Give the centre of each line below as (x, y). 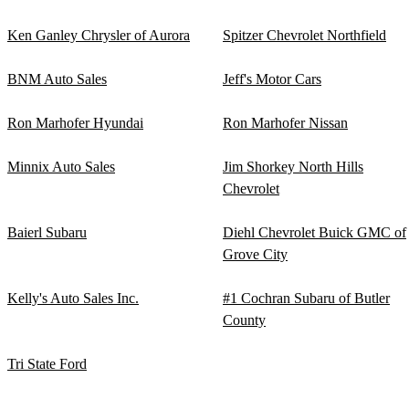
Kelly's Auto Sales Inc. (73, 298)
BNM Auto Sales (57, 79)
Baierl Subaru (47, 232)
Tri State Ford (47, 364)
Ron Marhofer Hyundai (75, 123)
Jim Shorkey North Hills (293, 167)
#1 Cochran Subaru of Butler (306, 298)
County (244, 320)
